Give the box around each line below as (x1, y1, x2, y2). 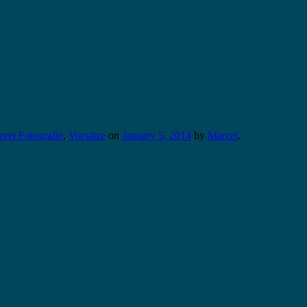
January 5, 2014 (122, 130, 191, 142)
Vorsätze (69, 130, 106, 142)
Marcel (208, 130, 238, 142)
